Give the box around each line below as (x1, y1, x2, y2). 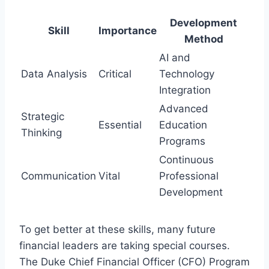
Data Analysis (21, 67, 87, 80)
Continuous (159, 153, 214, 166)
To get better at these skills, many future (19, 223, 216, 235)
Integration (159, 83, 211, 96)
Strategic (21, 110, 64, 122)
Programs (159, 134, 205, 147)
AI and (159, 51, 190, 64)
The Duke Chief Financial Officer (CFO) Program (19, 255, 250, 268)
